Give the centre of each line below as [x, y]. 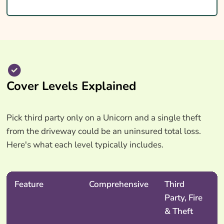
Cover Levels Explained [71, 86]
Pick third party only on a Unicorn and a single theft [103, 118]
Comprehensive [118, 184]
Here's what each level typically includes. [85, 145]
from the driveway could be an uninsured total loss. [103, 131]
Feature [29, 184]
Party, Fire [183, 198]
